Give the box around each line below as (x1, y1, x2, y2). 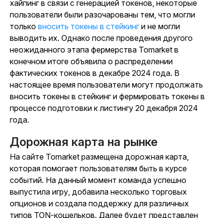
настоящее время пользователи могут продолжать (10, 80, 203, 90)
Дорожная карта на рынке (10, 135, 158, 149)
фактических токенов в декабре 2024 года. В (10, 68, 180, 78)
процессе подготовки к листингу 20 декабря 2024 (10, 103, 198, 113)
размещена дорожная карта (81, 152, 187, 162)
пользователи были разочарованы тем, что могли (10, 10, 195, 20)
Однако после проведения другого (59, 33, 193, 43)
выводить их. (10, 33, 59, 43)
